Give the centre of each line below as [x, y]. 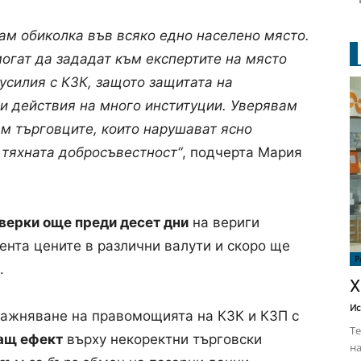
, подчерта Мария [242, 152]
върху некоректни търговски [162, 339]
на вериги [224, 222]
